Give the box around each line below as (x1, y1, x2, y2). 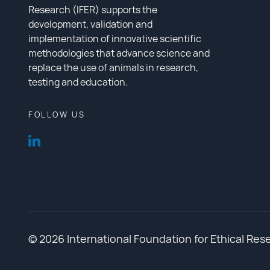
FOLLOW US (28, 109, 86, 120)
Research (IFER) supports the (28, 3, 157, 16)
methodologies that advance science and (28, 46, 210, 60)
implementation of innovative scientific (28, 32, 201, 45)
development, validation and (28, 17, 152, 31)
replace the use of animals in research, (28, 61, 198, 74)
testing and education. (28, 75, 128, 89)
